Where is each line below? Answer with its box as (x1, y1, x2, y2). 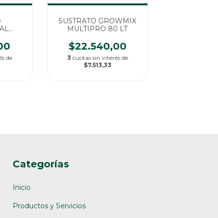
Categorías (13, 158, 69, 170)
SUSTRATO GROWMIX (58, 17, 137, 26)
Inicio (13, 183, 31, 192)
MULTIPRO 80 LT (67, 24, 128, 34)
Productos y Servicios (13, 201, 86, 211)
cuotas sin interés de (72, 54, 128, 62)
